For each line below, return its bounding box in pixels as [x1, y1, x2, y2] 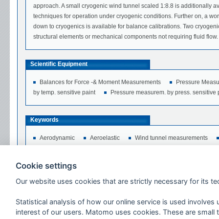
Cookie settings [16, 160, 77, 171]
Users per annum [30, 207, 79, 215]
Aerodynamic [40, 134, 75, 142]
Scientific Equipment [30, 61, 88, 68]
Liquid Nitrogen [120, 145, 161, 152]
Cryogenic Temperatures [40, 145, 105, 152]
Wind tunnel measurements [135, 134, 208, 142]
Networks [30, 172, 57, 179]
